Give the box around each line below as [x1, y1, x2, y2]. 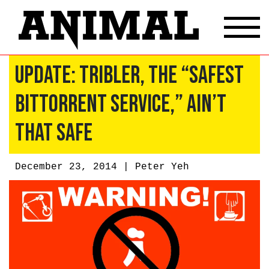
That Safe [15, 118, 92, 148]
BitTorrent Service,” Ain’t [15, 89, 226, 119]
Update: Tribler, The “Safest [15, 61, 244, 90]
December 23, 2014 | [15, 161, 135, 172]
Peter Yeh [135, 161, 189, 172]
